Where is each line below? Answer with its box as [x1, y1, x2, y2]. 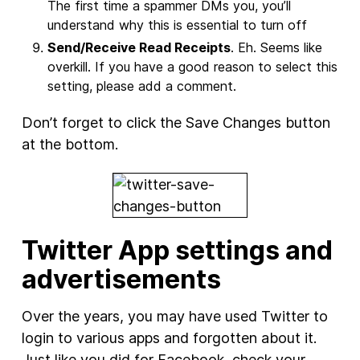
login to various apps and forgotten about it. [21, 329, 317, 347]
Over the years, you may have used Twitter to [21, 308, 328, 325]
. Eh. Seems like [230, 39, 322, 55]
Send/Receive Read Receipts [47, 39, 231, 55]
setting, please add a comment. [47, 77, 236, 94]
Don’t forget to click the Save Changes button [21, 113, 330, 131]
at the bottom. [21, 135, 118, 153]
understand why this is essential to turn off [47, 16, 307, 33]
